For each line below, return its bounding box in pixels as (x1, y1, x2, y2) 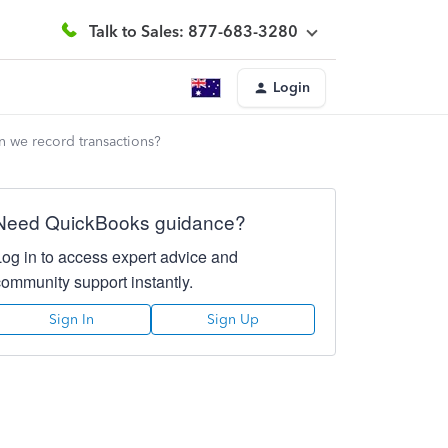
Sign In (49, 311, 95, 328)
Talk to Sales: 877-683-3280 (89, 21, 298, 41)
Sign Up (206, 311, 259, 328)
